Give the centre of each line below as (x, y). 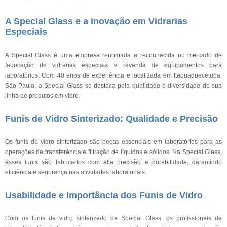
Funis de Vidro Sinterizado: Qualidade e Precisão (111, 119)
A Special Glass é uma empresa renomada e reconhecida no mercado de (113, 55)
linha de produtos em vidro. (43, 96)
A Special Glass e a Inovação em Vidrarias (96, 21)
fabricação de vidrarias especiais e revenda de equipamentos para (113, 65)
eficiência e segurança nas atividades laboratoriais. (76, 172)
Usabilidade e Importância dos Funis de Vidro (104, 195)
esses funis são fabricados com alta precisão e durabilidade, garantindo (113, 162)
